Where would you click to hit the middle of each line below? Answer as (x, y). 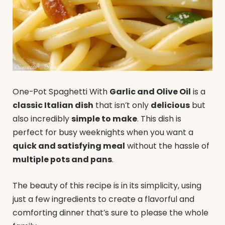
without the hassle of (167, 146)
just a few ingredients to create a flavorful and (103, 199)
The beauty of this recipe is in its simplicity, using (107, 185)
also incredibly (42, 119)
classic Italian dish (53, 105)
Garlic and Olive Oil (150, 92)
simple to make (104, 119)
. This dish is (159, 119)
